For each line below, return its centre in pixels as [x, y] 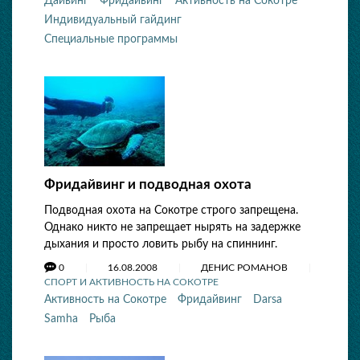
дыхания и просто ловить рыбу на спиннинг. [161, 244]
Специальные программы [111, 39]
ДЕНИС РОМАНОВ [245, 268]
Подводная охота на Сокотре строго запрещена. [171, 211]
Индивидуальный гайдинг [113, 20]
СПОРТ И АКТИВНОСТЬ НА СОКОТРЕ [131, 282]
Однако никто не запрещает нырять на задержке [172, 227]
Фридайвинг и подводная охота [148, 184]
